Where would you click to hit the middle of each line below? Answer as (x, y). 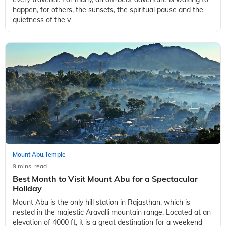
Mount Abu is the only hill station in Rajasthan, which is (101, 203)
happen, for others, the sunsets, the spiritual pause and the (108, 10)
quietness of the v (42, 20)
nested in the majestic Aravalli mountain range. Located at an (112, 213)
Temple (55, 155)
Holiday (27, 188)
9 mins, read (30, 166)
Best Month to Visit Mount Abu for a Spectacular (105, 179)
